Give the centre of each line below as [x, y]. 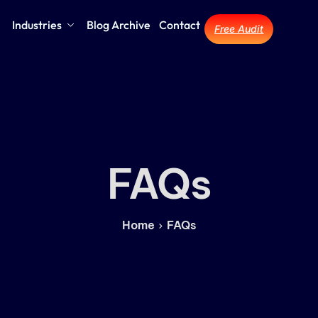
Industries [37, 25]
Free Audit [239, 29]
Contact [180, 25]
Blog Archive [119, 25]
